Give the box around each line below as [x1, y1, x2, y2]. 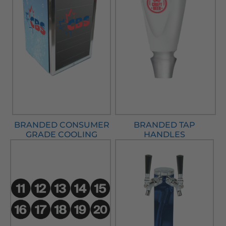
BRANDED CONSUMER [14, 120, 109, 130]
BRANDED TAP [134, 120, 195, 130]
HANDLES [144, 130, 185, 140]
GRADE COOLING [26, 130, 97, 140]
